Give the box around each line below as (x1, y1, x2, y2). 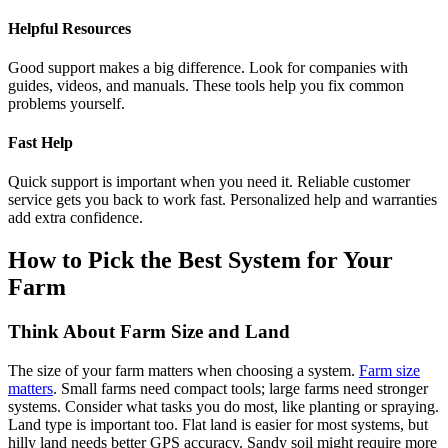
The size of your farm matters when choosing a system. (8, 361, 359, 379)
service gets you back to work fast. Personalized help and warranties (8, 191, 437, 209)
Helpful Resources (8, 19, 131, 37)
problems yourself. (8, 94, 125, 112)
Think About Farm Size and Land (8, 321, 290, 343)
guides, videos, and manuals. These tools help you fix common (8, 76, 404, 94)
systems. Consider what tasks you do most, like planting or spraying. (8, 397, 439, 415)
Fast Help (8, 134, 73, 152)
